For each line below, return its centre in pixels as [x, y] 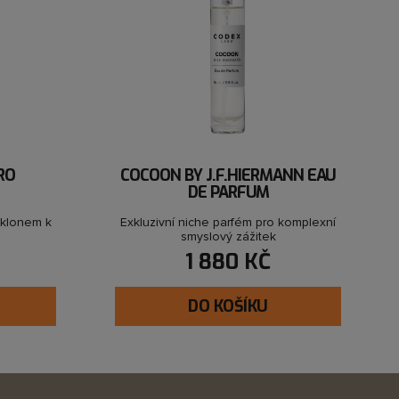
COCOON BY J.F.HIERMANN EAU [228, 176]
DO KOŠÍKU [228, 307]
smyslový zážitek [228, 237]
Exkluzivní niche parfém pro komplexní [228, 223]
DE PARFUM [228, 193]
